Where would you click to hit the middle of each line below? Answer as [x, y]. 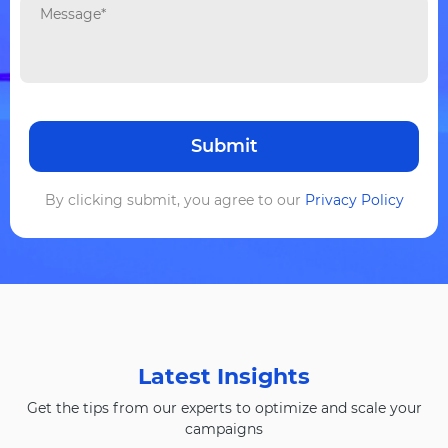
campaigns [224, 429]
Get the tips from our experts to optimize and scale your [224, 408]
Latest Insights [224, 377]
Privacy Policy [354, 200]
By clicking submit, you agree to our [174, 200]
